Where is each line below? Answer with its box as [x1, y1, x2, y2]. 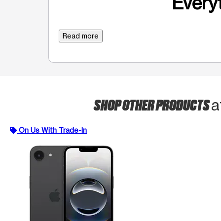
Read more [63, 31, 99, 40]
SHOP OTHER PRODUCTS [94, 94, 211, 113]
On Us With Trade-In [19, 125, 87, 134]
